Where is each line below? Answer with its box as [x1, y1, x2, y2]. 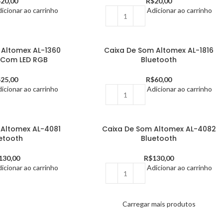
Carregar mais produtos [122, 200, 196, 208]
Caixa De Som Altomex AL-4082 [102, 124, 216, 134]
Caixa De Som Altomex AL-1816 [104, 45, 214, 55]
